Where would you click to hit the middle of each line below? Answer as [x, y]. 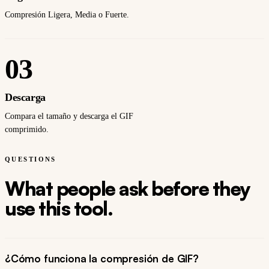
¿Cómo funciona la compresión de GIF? [102, 259]
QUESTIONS [31, 159]
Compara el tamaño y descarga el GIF [69, 116]
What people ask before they [127, 189]
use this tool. [59, 209]
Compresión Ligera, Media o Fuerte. [67, 15]
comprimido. [27, 130]
